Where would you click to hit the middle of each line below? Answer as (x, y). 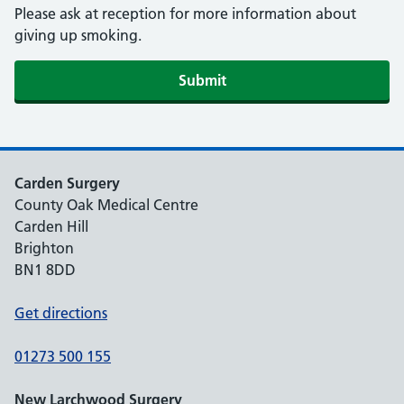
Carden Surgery (67, 183)
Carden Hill (51, 226)
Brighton (44, 248)
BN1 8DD (45, 270)
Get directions (61, 313)
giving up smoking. (78, 35)
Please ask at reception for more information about (185, 14)
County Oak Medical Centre (106, 205)
